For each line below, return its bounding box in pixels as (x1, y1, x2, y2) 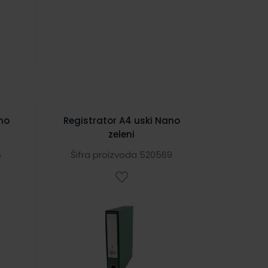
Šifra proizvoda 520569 (71, 148, 173, 161)
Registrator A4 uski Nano (63, 114, 180, 127)
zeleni (108, 128, 135, 141)
